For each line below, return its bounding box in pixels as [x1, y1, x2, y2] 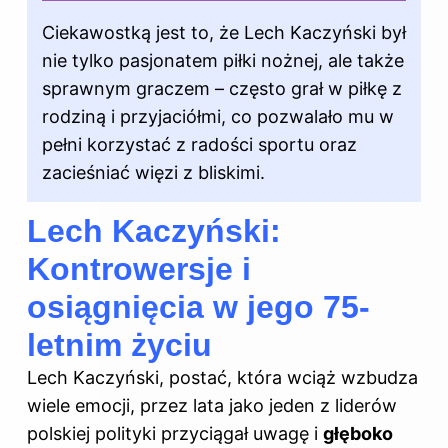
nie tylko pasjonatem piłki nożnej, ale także [42, 49, 404, 71]
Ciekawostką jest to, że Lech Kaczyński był [42, 21, 406, 43]
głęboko [323, 422, 393, 444]
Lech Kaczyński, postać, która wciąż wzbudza [27, 366, 418, 388]
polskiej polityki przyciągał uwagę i [27, 422, 323, 444]
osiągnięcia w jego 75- [27, 288, 370, 325]
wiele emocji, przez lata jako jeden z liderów [27, 394, 397, 416]
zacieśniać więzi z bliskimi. [42, 161, 265, 183]
